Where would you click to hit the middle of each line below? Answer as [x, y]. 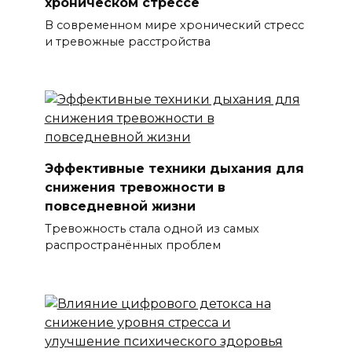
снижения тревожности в [135, 188]
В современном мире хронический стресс [174, 25]
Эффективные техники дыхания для [174, 169]
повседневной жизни [120, 207]
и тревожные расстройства [127, 41]
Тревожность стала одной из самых [152, 229]
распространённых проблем [132, 246]
